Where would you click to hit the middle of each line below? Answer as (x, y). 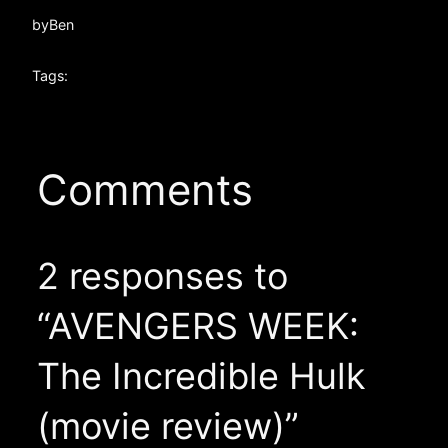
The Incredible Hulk (201, 375)
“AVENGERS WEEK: (197, 325)
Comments (144, 189)
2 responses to (162, 275)
